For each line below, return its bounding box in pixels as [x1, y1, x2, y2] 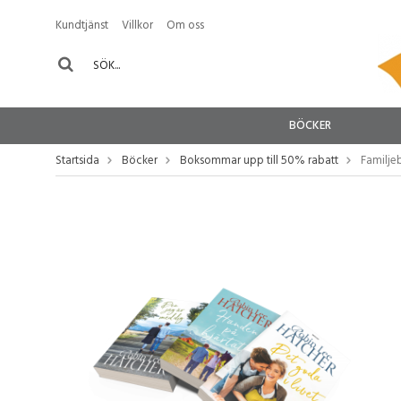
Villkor [122, 16, 153, 35]
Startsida [55, 151, 99, 170]
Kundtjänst [55, 16, 108, 35]
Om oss [166, 16, 204, 35]
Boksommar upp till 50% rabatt [180, 151, 338, 170]
